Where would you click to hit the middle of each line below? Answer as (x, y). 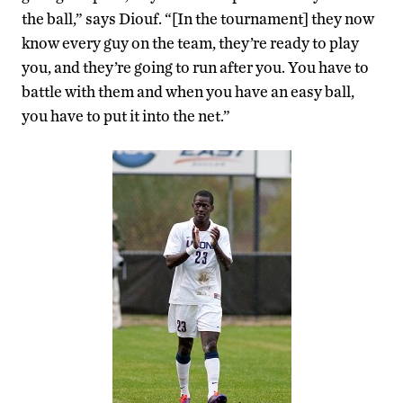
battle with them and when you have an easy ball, (188, 92)
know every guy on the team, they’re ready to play (190, 43)
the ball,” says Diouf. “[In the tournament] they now (198, 19)
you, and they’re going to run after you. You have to (195, 67)
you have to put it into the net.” (126, 116)
